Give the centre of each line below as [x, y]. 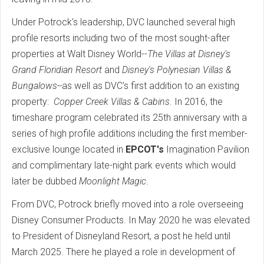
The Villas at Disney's [189, 54]
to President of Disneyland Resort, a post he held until [121, 236]
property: [30, 101]
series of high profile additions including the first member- [130, 133]
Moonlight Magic [113, 181]
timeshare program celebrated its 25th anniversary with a [129, 117]
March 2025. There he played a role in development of [123, 252]
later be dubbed [45, 181]
